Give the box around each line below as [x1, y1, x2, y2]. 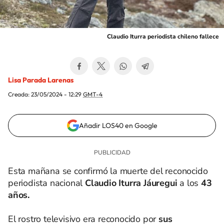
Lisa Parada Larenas [8, 75, 73, 84]
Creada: [8, 90, 31, 98]
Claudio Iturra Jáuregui [82, 177, 180, 189]
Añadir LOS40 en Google [78, 121, 157, 130]
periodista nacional [8, 177, 83, 189]
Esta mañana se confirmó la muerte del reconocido [8, 165, 208, 177]
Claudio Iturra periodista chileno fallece [107, 32, 219, 40]
